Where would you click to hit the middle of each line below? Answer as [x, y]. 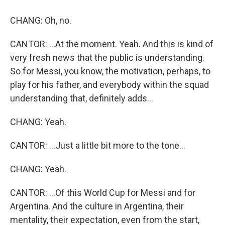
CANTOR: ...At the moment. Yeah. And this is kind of [112, 44]
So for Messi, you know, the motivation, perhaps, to [110, 71]
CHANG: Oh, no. [41, 20]
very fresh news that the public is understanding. [107, 58]
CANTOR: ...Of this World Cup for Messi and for [103, 193]
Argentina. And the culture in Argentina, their [97, 206]
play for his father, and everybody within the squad [109, 85]
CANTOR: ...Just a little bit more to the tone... [98, 145]
